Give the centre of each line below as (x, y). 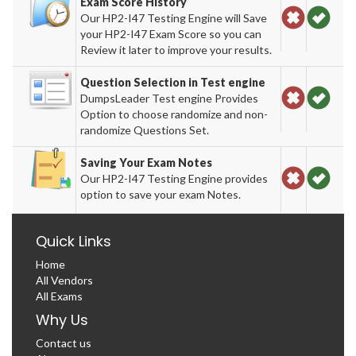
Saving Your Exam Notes (147, 162)
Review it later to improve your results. (176, 49)
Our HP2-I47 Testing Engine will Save (174, 17)
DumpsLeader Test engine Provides (170, 98)
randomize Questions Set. (145, 130)
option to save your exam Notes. (161, 194)
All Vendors (64, 280)
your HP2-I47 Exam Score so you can (171, 33)
